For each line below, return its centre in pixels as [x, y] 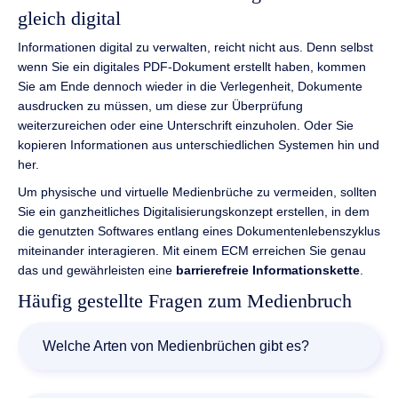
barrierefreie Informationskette [268, 270]
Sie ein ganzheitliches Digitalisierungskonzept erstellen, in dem [194, 211]
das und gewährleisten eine [97, 270]
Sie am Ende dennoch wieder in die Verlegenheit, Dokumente [190, 87]
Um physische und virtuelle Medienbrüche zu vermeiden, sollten [197, 191]
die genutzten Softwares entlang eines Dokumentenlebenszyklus [199, 231]
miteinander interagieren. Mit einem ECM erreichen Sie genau [192, 250]
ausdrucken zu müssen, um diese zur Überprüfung [160, 106]
